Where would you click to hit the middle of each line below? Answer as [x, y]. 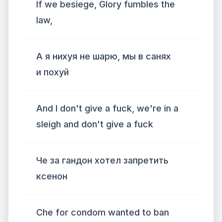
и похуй [53, 72]
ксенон [52, 176]
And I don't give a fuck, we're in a [107, 108]
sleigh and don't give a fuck [95, 124]
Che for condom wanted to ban [103, 212]
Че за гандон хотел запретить [102, 160]
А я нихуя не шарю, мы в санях [104, 56]
